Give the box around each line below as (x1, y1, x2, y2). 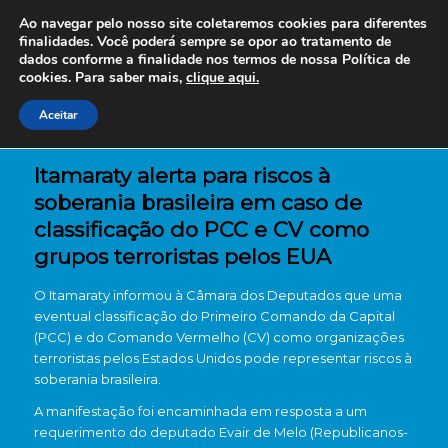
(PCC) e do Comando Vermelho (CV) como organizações (33, 329, 404, 345)
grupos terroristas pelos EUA (33, 244, 331, 269)
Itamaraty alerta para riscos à (33, 163, 330, 188)
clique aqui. (186, 68, 259, 87)
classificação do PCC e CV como (33, 217, 369, 242)
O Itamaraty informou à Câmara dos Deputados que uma (33, 287, 402, 303)
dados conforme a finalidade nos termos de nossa (19, 50, 338, 69)
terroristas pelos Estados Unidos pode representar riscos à (33, 350, 412, 366)
